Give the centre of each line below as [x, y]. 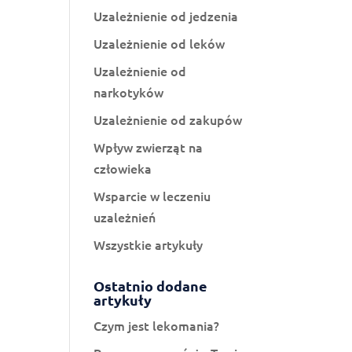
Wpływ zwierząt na [148, 147]
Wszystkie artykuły [148, 244]
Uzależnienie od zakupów [168, 119]
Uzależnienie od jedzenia [166, 16]
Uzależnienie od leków [159, 43]
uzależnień [125, 217]
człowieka [123, 168]
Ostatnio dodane [151, 286]
